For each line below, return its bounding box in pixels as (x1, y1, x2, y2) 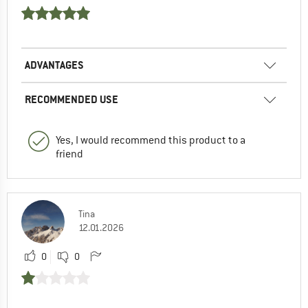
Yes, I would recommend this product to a (56, 133, 245, 147)
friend (56, 146, 83, 161)
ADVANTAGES (25, 57, 84, 72)
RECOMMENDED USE (25, 91, 118, 107)
